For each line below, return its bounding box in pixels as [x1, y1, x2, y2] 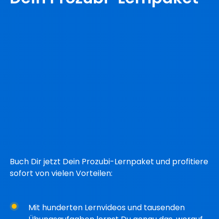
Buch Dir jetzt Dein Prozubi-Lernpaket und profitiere [10, 155, 208, 167]
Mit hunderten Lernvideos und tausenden [28, 201, 185, 213]
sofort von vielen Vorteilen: [10, 167, 112, 179]
